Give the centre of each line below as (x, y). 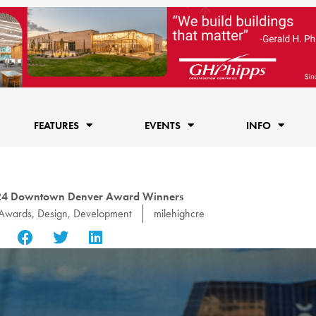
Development (102, 213)
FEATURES (56, 125)
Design (53, 213)
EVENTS (162, 125)
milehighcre (179, 213)
